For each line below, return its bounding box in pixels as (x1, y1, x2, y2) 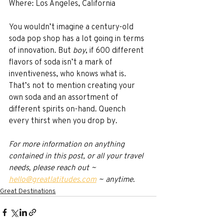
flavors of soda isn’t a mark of (9, 56, 114, 67)
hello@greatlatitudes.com (9, 174, 96, 184)
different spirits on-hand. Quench (9, 103, 128, 114)
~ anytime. (96, 174, 135, 184)
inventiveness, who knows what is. (9, 68, 128, 79)
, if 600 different (86, 44, 146, 55)
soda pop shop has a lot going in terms (9, 33, 146, 44)
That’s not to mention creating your (9, 80, 137, 90)
